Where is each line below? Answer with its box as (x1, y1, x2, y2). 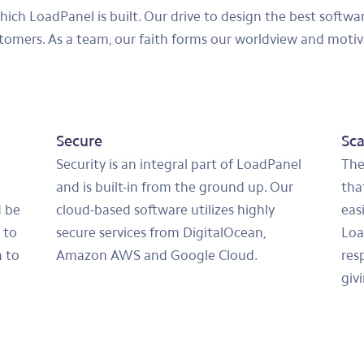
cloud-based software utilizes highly (56, 201, 275, 218)
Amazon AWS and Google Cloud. (56, 247, 258, 263)
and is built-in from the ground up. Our (56, 179, 294, 195)
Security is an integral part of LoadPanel (56, 156, 302, 172)
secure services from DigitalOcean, (56, 224, 266, 240)
